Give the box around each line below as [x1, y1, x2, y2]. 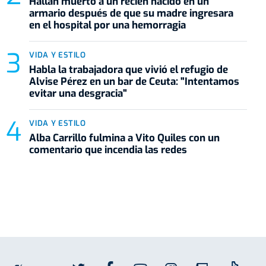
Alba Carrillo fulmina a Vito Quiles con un [29, 131, 220, 145]
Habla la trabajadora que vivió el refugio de [29, 62, 229, 77]
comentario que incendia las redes [29, 142, 188, 157]
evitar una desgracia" [29, 86, 128, 100]
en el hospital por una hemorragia [29, 18, 186, 32]
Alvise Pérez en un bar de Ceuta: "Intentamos [29, 74, 240, 88]
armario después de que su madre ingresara [29, 6, 234, 20]
